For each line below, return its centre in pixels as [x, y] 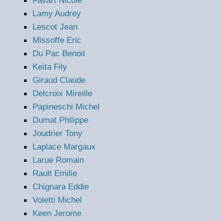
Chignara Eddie [61, 187]
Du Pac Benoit [59, 54]
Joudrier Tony [57, 133]
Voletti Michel [57, 200]
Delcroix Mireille [62, 93]
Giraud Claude [59, 80]
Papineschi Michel [66, 107]
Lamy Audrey [57, 14]
